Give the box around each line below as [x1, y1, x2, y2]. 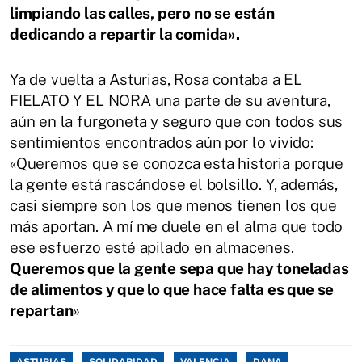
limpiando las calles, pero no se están [10, 4, 275, 23]
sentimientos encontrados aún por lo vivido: [10, 133, 314, 152]
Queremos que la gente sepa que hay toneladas [10, 259, 349, 278]
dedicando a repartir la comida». [10, 25, 240, 44]
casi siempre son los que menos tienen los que [10, 196, 337, 215]
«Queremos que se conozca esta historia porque [10, 154, 343, 173]
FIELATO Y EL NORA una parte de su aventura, [10, 91, 330, 110]
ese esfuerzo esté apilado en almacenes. [10, 238, 294, 257]
